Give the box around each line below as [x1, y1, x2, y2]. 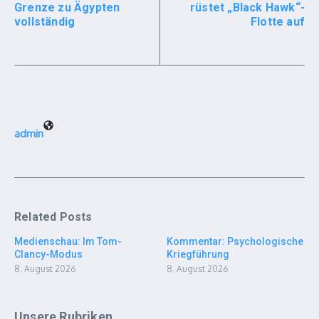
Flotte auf [251, 15, 305, 28]
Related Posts [14, 210, 93, 224]
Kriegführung [167, 249, 229, 260]
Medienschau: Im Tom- [14, 236, 122, 247]
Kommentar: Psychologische [167, 236, 303, 247]
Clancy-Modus [14, 249, 83, 260]
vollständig [14, 15, 75, 28]
